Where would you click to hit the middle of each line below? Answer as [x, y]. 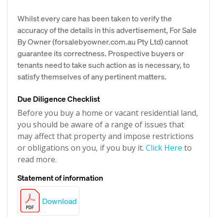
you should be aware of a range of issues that [101, 124]
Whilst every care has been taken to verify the [95, 18]
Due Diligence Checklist [59, 99]
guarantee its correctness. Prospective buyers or [101, 53]
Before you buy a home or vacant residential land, [108, 113]
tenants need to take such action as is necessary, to [104, 65]
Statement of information [60, 178]
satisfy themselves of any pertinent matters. [92, 76]
